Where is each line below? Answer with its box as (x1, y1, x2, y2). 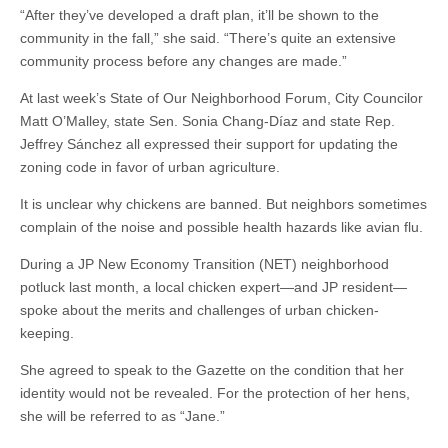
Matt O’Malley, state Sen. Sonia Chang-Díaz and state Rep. (20, 113, 395, 129)
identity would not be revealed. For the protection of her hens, (20, 385, 410, 401)
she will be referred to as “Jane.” (20, 408, 225, 424)
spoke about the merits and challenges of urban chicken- (20, 302, 379, 318)
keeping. (20, 325, 74, 341)
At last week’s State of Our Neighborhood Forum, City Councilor (20, 90, 423, 106)
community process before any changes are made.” (20, 53, 347, 69)
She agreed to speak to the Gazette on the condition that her (20, 362, 404, 378)
